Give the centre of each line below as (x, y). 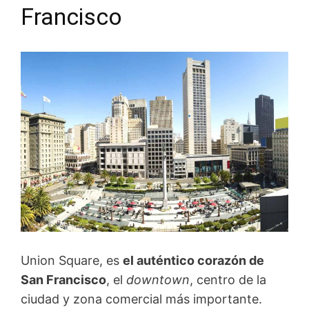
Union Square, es (72, 261)
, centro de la (228, 280)
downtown (158, 280)
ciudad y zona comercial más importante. (141, 299)
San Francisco (63, 280)
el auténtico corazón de (193, 261)
